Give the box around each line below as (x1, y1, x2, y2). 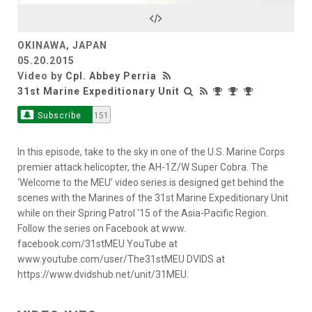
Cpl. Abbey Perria (65, 70, 157, 81)
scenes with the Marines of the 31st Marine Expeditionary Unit (17, 192, 288, 203)
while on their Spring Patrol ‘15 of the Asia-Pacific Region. (17, 207, 268, 219)
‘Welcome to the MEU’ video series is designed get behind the (17, 176, 284, 188)
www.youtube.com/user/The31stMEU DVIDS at (17, 253, 225, 265)
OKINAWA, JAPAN (17, 39, 107, 51)
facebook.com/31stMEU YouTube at (17, 237, 178, 249)
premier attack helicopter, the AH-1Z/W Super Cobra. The (17, 161, 268, 173)
